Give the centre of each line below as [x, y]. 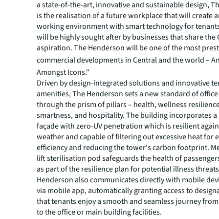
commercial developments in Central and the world [121, 60]
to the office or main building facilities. [100, 212]
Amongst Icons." [63, 73]
